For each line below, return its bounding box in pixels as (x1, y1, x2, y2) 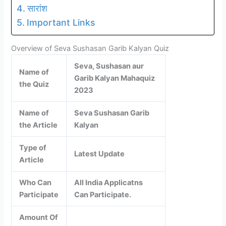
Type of (19, 143, 47, 153)
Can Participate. (74, 190, 132, 200)
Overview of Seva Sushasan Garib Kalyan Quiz (11, 44, 169, 53)
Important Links (26, 17, 95, 28)
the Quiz (19, 80, 49, 89)
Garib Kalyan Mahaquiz (74, 74, 155, 83)
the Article (19, 121, 58, 130)
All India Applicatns (74, 178, 143, 188)
